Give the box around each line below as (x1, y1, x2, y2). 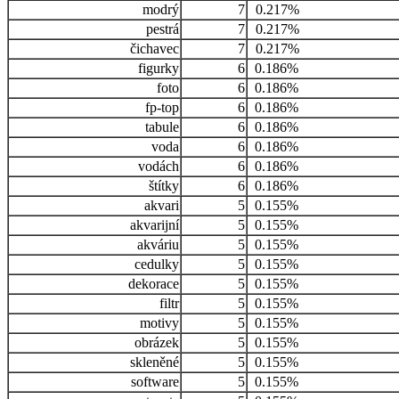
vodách (138, 159, 179, 175)
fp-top (145, 100, 179, 116)
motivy (140, 315, 179, 331)
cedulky (134, 256, 179, 273)
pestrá (146, 21, 179, 37)
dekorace (128, 276, 179, 292)
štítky (149, 178, 179, 194)
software (131, 374, 179, 390)
